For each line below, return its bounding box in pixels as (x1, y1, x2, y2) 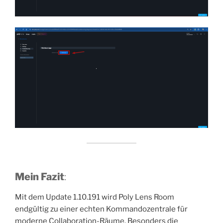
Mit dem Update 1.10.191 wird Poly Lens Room (15, 192, 174, 202)
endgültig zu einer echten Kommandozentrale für (15, 204, 188, 214)
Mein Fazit (15, 170, 64, 183)
